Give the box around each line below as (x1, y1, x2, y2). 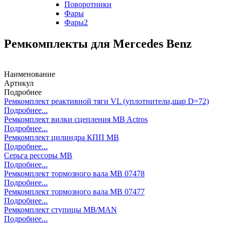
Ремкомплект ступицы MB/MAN (4, 205, 117, 214)
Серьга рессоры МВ (4, 151, 72, 160)
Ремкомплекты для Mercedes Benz (4, 37, 192, 50)
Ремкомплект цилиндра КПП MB (4, 133, 119, 142)
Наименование (4, 69, 55, 78)
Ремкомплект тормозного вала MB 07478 (4, 169, 145, 178)
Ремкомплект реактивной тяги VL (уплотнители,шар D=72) (4, 96, 209, 105)
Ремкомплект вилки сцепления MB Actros (4, 115, 148, 124)
